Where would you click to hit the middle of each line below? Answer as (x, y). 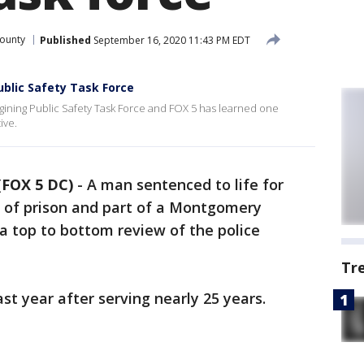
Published (65, 40)
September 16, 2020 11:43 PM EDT (171, 40)
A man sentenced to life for (185, 184)
